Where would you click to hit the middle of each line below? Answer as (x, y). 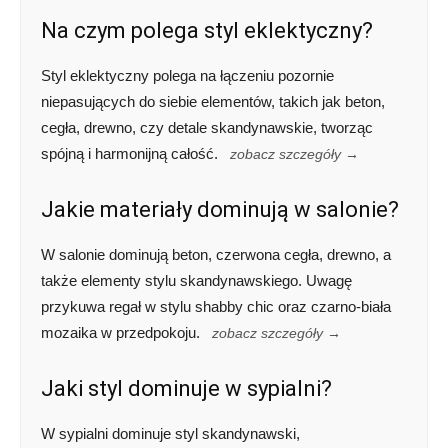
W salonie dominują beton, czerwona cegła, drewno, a (216, 255)
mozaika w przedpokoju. (122, 333)
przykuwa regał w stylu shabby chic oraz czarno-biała (216, 307)
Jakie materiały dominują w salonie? (220, 210)
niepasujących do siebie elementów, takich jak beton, (213, 102)
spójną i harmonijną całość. (131, 154)
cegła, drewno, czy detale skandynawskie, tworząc (207, 128)
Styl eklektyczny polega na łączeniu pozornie (187, 76)
